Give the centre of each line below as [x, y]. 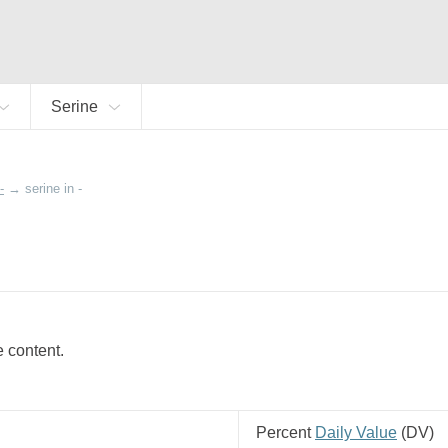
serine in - [53, 188]
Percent [285, 432]
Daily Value [356, 432]
